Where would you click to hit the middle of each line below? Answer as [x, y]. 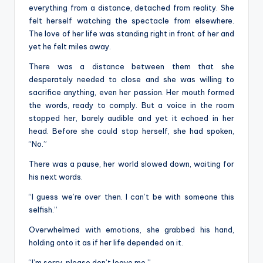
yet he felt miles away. [71, 46]
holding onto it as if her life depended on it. [107, 242]
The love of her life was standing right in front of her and [131, 33]
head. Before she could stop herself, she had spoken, [131, 131]
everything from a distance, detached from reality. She [131, 7]
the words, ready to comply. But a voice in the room [131, 105]
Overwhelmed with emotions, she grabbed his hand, [131, 229]
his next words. [57, 176]
